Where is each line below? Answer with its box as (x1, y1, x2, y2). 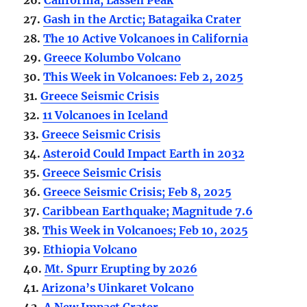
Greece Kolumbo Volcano (44, 50, 182, 64)
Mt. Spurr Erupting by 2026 (45, 261, 198, 275)
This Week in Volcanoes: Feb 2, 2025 (43, 69, 244, 84)
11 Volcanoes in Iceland (42, 108, 169, 122)
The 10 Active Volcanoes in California (43, 31, 249, 45)
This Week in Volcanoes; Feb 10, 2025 (42, 223, 249, 237)
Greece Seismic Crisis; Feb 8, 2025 (43, 184, 232, 199)
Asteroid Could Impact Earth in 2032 (43, 146, 245, 160)
